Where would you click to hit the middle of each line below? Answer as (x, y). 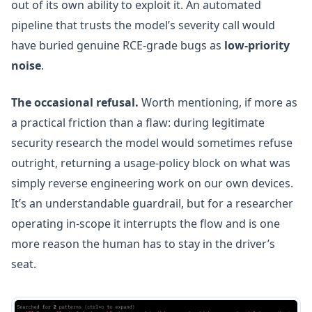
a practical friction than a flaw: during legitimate (138, 123)
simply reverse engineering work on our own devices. (152, 183)
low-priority (257, 45)
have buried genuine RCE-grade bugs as (118, 45)
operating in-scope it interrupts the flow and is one (146, 224)
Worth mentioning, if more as (218, 102)
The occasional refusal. (75, 102)
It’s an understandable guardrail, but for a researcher (152, 203)
